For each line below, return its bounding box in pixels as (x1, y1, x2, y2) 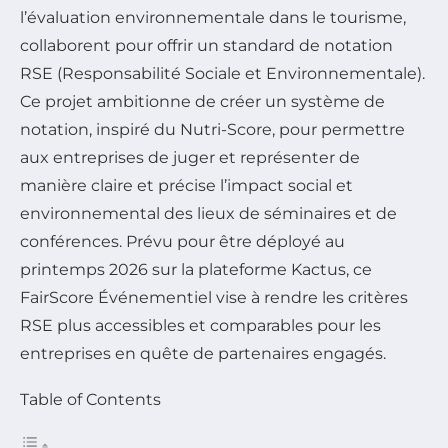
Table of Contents (20, 389, 161, 409)
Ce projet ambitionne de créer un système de (20, 91, 385, 111)
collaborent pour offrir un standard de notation (20, 35, 393, 55)
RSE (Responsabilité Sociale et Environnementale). (20, 63, 425, 83)
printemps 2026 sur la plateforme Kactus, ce (20, 259, 372, 279)
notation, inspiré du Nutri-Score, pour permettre (20, 119, 405, 139)
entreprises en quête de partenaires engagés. (20, 343, 386, 363)
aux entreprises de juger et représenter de (20, 147, 360, 167)
